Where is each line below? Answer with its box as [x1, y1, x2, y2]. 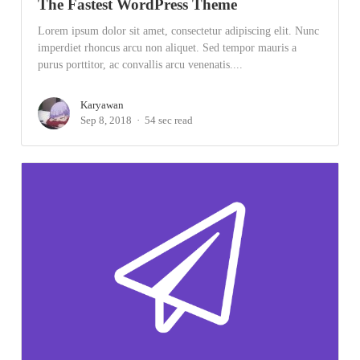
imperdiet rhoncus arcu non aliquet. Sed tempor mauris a [38, 41, 297, 54]
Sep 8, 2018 [80, 114, 133, 126]
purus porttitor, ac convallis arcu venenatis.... [38, 58, 243, 71]
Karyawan [80, 99, 125, 111]
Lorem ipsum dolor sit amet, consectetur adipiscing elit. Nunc [38, 24, 320, 37]
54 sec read [145, 114, 194, 126]
